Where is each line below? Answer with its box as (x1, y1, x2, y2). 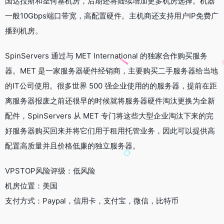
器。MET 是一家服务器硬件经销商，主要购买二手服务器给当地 (5, 65, 218, 75)
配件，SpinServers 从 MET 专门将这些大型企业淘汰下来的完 (5, 110, 213, 120)
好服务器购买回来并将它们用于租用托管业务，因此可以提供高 (5, 125, 215, 135)
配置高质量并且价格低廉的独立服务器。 (5, 140, 140, 150)
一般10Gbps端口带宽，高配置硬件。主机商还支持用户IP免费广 (5, 10, 218, 20)
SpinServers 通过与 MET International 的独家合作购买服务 (5, 50, 207, 60)
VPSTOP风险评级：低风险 (5, 165, 95, 175)
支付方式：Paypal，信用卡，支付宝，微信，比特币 (5, 195, 178, 205)
